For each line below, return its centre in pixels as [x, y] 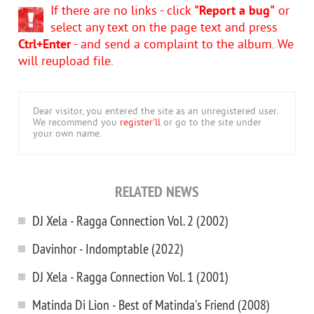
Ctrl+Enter [45, 45]
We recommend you [76, 123]
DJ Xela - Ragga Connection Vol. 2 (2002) [130, 220]
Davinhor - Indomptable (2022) [108, 248]
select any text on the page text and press [164, 28]
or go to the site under [211, 123]
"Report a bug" [234, 12]
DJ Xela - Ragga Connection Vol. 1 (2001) [130, 277]
